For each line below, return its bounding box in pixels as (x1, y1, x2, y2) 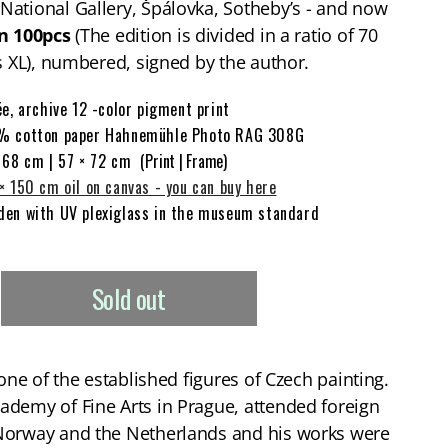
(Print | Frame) (140, 149, 227, 173)
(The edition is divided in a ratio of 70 (70, 23, 378, 47)
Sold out (91, 279, 166, 318)
